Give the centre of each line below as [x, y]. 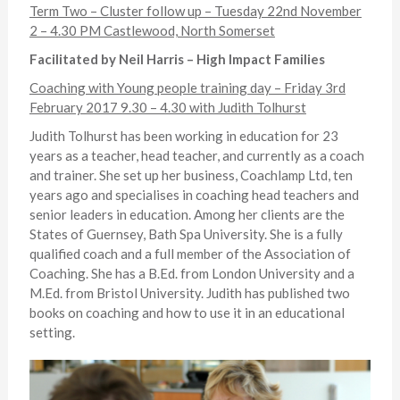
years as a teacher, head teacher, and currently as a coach [196, 156]
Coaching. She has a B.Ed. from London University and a [192, 274]
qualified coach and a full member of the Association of [190, 254]
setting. [52, 333]
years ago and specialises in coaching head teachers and [194, 195]
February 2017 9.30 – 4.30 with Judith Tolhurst [167, 108]
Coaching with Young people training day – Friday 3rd [187, 88]
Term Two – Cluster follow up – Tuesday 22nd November [195, 11]
